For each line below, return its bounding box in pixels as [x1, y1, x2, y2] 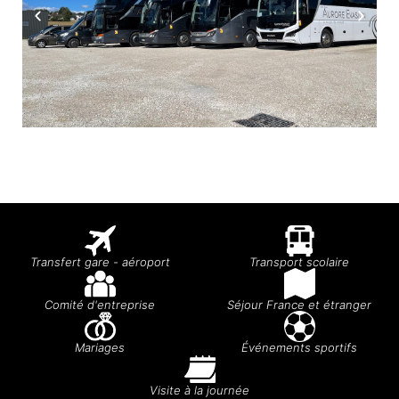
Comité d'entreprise [45, 297, 155, 313]
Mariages [75, 340, 125, 355]
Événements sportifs [241, 340, 357, 355]
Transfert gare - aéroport [29, 255, 170, 270]
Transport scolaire [249, 255, 349, 270]
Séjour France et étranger [227, 297, 371, 313]
